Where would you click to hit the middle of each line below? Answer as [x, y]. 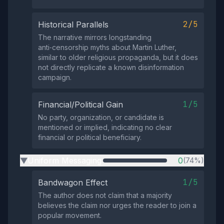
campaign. [55, 77]
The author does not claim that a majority [105, 195]
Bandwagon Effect [73, 182]
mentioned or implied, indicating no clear [105, 127]
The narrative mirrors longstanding [95, 37]
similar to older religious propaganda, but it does [118, 57]
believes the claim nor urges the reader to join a [117, 205]
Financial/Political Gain [80, 104]
